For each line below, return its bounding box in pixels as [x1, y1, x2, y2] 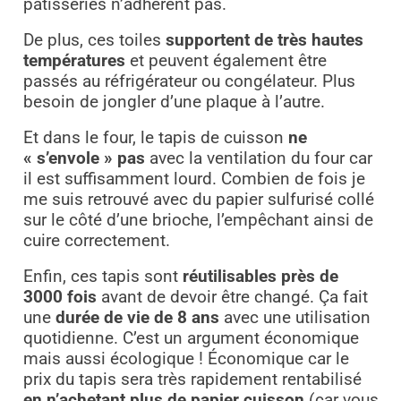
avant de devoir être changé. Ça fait [96, 286, 368, 307]
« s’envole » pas [22, 148, 145, 168]
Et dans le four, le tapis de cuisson [22, 127, 288, 148]
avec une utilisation [218, 307, 371, 328]
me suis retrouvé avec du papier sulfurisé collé [22, 189, 374, 209]
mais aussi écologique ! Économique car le [22, 348, 349, 369]
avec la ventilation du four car [144, 148, 372, 168]
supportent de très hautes [165, 30, 363, 50]
